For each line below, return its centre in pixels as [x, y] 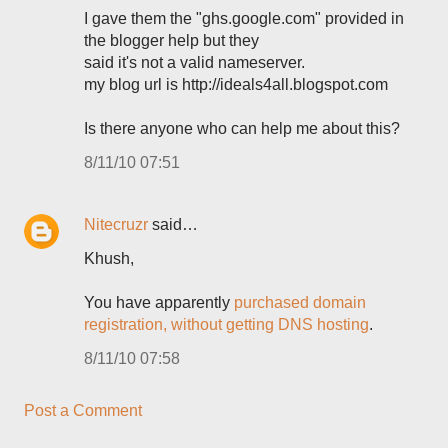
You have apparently [159, 302]
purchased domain [300, 302]
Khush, [109, 258]
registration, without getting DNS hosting [226, 324]
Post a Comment [83, 410]
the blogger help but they [171, 40]
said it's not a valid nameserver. [194, 62]
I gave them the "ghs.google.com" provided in [244, 18]
